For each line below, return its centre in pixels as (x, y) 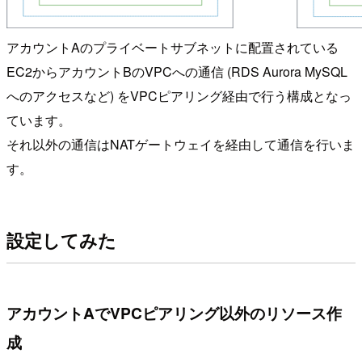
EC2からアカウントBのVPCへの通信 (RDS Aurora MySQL (177, 72)
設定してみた (61, 240)
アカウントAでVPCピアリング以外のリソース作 (174, 312)
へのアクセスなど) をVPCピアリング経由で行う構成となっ (179, 96)
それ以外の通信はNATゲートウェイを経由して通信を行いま (181, 145)
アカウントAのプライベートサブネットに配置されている (173, 48)
